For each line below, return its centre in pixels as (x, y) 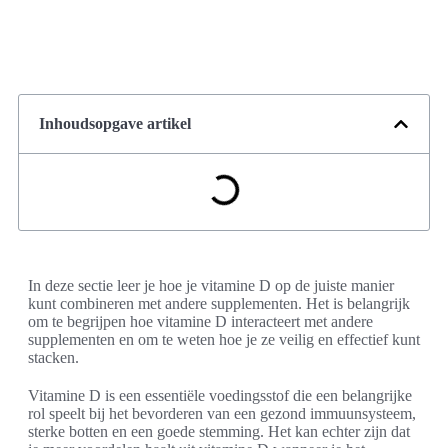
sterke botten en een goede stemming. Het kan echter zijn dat (219, 431)
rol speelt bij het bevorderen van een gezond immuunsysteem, (222, 413)
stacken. (53, 357)
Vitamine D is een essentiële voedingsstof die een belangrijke (220, 395)
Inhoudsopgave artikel (115, 123)
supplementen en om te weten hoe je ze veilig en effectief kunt (224, 339)
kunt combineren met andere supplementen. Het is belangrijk (219, 303)
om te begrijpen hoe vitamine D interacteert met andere (200, 321)
